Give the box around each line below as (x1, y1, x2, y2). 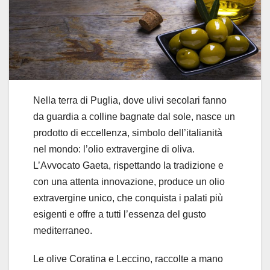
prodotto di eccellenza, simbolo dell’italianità (33, 128, 222, 139)
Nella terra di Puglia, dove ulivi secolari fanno (33, 95, 227, 106)
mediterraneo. (33, 225, 92, 236)
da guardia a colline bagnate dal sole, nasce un (33, 111, 235, 122)
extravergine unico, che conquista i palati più (33, 193, 223, 204)
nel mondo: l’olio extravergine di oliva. (33, 144, 195, 155)
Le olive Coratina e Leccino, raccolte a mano (33, 254, 223, 265)
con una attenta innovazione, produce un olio (33, 177, 225, 187)
